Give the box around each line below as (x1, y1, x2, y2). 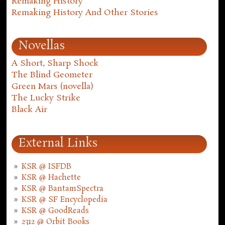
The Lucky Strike (12, 92, 81, 104)
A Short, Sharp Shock (12, 58, 99, 70)
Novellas (19, 38, 66, 55)
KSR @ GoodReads (22, 206, 89, 216)
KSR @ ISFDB (22, 162, 72, 172)
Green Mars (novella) (12, 81, 94, 93)
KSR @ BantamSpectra (22, 184, 104, 194)
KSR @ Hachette (22, 173, 81, 183)
